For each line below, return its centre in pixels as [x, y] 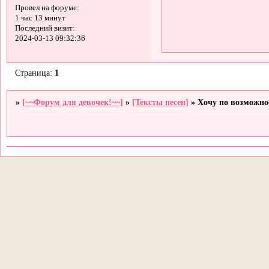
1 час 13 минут [40, 18]
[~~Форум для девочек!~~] [73, 102]
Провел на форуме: [47, 8]
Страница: [35, 72]
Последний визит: [45, 29]
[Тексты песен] [161, 102]
